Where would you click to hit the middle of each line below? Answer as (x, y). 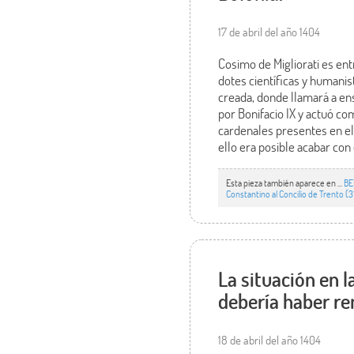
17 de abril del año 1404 (269, 32)
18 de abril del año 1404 (270, 339)
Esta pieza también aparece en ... (285, 182)
